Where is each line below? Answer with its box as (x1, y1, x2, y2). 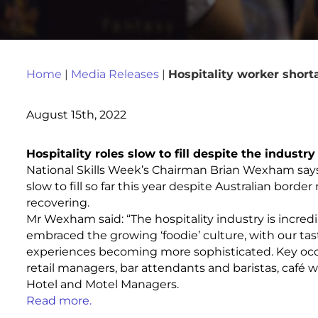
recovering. (26, 195, 89, 210)
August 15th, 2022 (26, 106, 126, 121)
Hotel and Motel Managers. (26, 277, 179, 292)
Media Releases (70, 66, 159, 81)
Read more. (26, 293, 92, 308)
